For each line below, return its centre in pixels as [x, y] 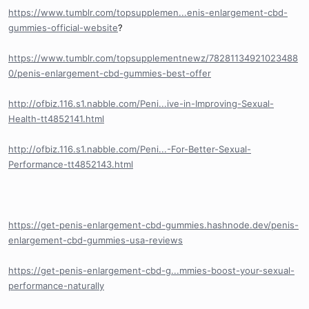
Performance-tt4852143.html [71, 165]
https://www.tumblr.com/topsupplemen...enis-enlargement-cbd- [148, 13]
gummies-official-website [63, 28]
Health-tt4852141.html [56, 119]
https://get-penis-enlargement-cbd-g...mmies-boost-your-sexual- [151, 271]
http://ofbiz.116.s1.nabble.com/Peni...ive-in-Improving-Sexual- [141, 104]
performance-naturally [56, 286]
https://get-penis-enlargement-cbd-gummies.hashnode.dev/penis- [153, 225]
